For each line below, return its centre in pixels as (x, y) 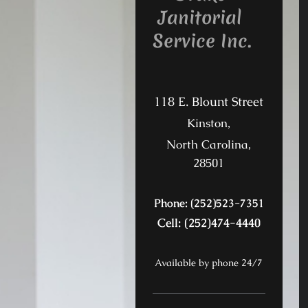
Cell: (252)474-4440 (209, 223)
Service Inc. (202, 41)
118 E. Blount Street (209, 101)
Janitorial (197, 17)
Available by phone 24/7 (209, 263)
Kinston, (209, 123)
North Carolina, (209, 144)
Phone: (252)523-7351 (209, 203)
